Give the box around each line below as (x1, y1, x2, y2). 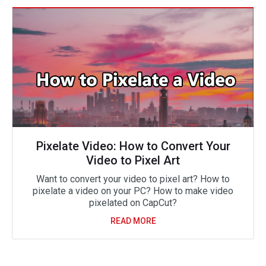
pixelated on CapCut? (89, 197, 177, 209)
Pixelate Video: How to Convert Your (36, 139, 230, 154)
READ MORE (110, 216, 156, 226)
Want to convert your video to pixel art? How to (36, 173, 230, 185)
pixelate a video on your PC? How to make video (33, 185, 233, 197)
